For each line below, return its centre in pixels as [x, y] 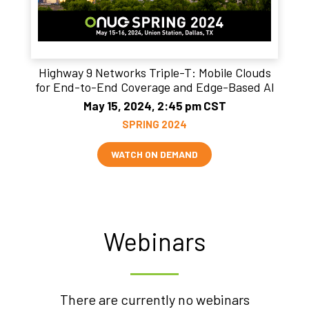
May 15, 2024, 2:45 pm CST [154, 106]
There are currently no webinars [154, 299]
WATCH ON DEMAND [154, 154]
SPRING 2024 [154, 124]
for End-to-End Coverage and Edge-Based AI [154, 87]
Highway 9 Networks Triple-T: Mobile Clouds [154, 72]
